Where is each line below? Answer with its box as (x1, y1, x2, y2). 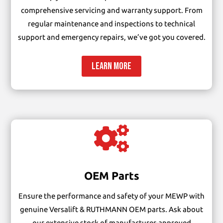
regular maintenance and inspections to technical (28, 19, 195, 28)
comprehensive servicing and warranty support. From (20, 6, 203, 15)
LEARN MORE (92, 60, 131, 73)
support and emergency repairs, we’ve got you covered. (17, 33, 206, 42)
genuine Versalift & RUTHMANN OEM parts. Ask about (20, 205, 203, 214)
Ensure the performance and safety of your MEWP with (18, 191, 205, 200)
